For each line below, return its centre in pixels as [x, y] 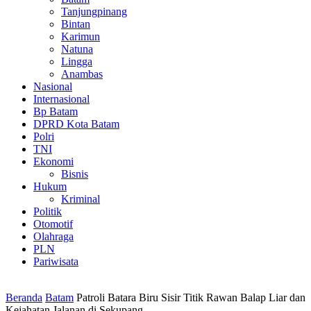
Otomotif [53, 224]
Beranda [24, 297]
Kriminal [81, 199]
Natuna [77, 49]
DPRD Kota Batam [76, 124]
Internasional [61, 99]
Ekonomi [53, 161]
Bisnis [75, 174]
